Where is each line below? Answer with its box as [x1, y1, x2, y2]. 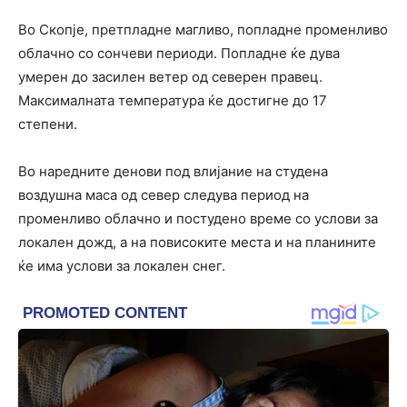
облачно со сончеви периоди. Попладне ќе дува [18, 45, 340, 62]
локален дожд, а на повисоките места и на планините [18, 233, 376, 251]
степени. [18, 115, 77, 133]
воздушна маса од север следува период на [18, 186, 309, 203]
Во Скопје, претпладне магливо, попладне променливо [18, 21, 388, 38]
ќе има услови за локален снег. [18, 257, 225, 274]
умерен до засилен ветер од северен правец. [18, 68, 323, 85]
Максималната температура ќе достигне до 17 [18, 92, 327, 109]
